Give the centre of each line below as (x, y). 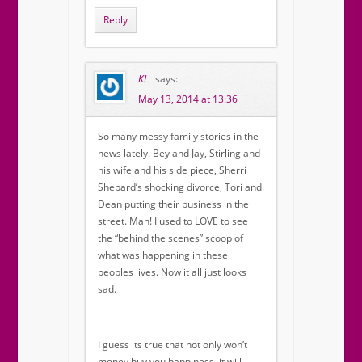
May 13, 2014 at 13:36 (188, 99)
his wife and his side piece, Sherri (172, 170)
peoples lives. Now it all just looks (172, 272)
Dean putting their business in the (173, 204)
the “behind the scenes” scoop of (170, 238)
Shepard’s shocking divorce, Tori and (180, 187)
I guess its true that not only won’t (173, 345)
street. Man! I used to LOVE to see (173, 221)
